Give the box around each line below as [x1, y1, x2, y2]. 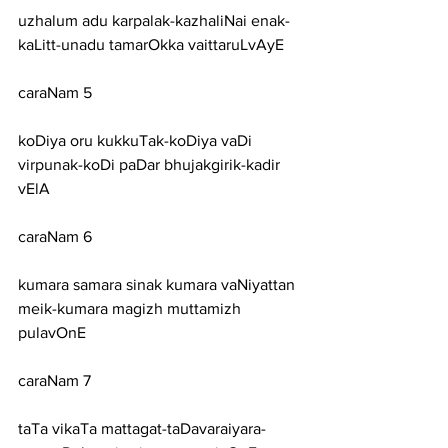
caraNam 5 [18, 84, 92, 101]
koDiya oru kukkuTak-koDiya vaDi [18, 132, 256, 149]
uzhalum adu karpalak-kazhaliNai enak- [18, 12, 290, 29]
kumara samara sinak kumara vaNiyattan [18, 276, 299, 293]
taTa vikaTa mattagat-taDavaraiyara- [18, 420, 266, 437]
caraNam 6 [18, 228, 92, 245]
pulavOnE [18, 324, 86, 341]
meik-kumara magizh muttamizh [18, 300, 245, 317]
